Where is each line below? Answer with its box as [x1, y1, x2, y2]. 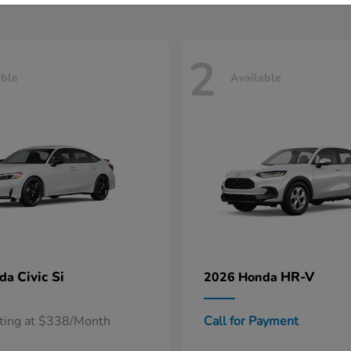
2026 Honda [204, 269, 280, 287]
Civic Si [17, 268, 64, 287]
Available [230, 70, 281, 85]
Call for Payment [204, 313, 299, 331]
